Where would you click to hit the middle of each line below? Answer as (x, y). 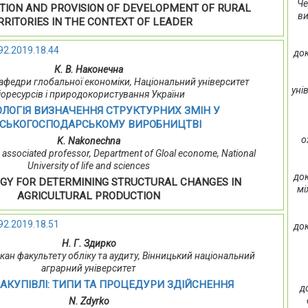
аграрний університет (89, 268)
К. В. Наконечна (89, 70)
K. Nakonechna (89, 141)
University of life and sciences (89, 166)
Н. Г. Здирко (89, 244)
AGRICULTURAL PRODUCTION (89, 196)
